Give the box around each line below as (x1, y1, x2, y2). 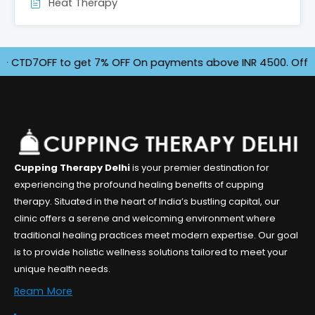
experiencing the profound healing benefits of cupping (14, 178, 264, 192)
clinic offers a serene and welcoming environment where (14, 212, 276, 226)
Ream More (14, 283, 72, 298)
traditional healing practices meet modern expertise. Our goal (14, 229, 298, 243)
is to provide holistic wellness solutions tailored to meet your (14, 245, 288, 259)
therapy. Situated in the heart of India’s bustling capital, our (14, 195, 280, 209)
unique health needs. (14, 262, 110, 276)
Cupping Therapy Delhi (14, 161, 130, 175)
